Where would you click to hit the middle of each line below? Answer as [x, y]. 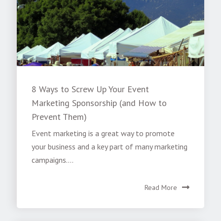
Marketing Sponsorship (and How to [99, 103]
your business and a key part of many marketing [110, 146]
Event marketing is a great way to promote [103, 133]
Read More [161, 187]
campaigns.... [53, 160]
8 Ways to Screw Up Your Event [91, 89]
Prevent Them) [59, 116]
